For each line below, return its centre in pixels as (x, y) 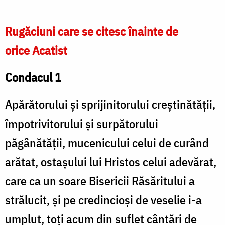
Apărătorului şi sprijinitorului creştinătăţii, (110, 105)
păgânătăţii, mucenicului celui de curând (107, 143)
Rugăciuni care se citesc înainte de (92, 31)
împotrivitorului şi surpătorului (82, 124)
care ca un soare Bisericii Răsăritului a (100, 181)
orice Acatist (36, 50)
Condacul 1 (33, 78)
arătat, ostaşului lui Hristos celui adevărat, (111, 162)
